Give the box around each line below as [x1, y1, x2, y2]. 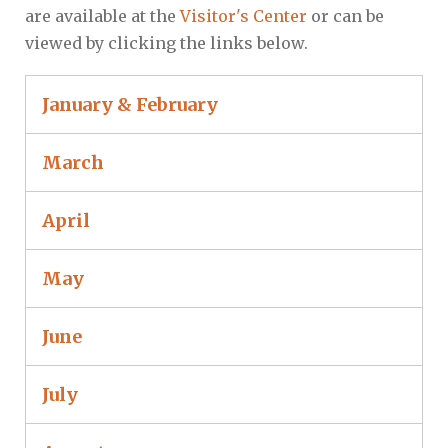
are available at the [25, 6, 180, 27]
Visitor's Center [180, 6, 311, 27]
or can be [311, 6, 384, 27]
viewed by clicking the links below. [25, 33, 308, 54]
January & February [42, 93, 218, 117]
